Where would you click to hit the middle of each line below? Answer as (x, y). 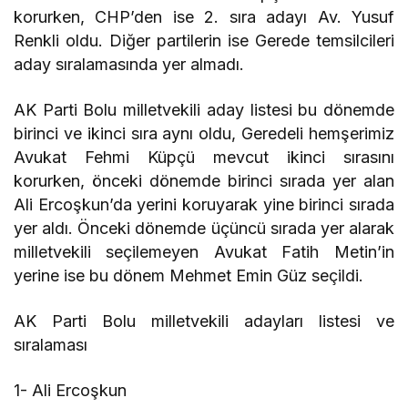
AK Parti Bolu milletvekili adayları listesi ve (204, 321)
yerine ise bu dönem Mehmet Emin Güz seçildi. (189, 276)
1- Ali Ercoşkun (71, 391)
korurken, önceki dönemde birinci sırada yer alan (204, 181)
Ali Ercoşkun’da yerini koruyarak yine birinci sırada (204, 205)
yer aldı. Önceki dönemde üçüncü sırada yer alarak (204, 229)
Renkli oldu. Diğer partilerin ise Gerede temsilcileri (204, 41)
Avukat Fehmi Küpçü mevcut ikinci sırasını (204, 158)
